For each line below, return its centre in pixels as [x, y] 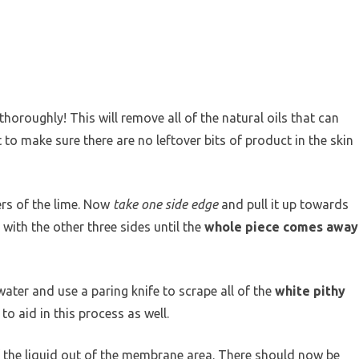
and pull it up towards [283, 204]
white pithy [310, 290]
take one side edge [165, 204]
